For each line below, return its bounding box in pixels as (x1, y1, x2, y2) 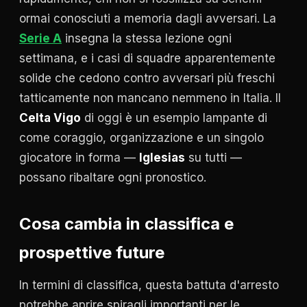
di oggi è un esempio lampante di (81, 111, 267, 125)
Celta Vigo (19, 111, 81, 125)
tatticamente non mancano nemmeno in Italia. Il (19, 91, 281, 106)
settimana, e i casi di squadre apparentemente (19, 51, 275, 66)
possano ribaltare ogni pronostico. (19, 171, 206, 185)
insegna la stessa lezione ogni (62, 32, 232, 46)
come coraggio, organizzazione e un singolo (19, 131, 264, 145)
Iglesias (139, 151, 185, 165)
